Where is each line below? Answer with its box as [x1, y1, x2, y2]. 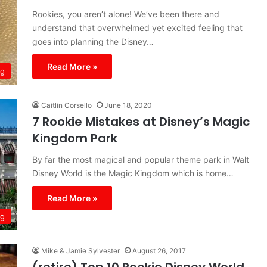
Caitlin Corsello [41, 101, 92, 110]
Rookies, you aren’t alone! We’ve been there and [32, 9, 219, 19]
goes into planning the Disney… [32, 36, 154, 46]
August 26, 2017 [132, 246, 186, 255]
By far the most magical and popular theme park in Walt [32, 154, 249, 164]
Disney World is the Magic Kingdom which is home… [32, 168, 234, 178]
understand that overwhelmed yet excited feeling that [32, 23, 243, 33]
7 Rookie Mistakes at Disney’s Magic [32, 113, 250, 130]
